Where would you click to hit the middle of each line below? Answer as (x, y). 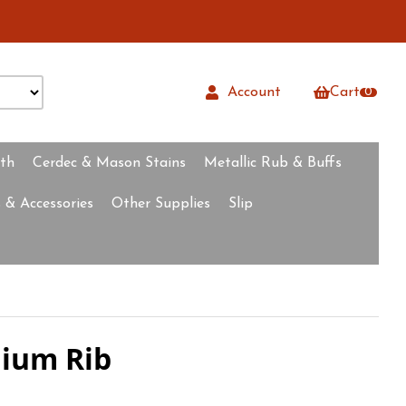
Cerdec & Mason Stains (109, 163)
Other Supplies (161, 204)
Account (250, 92)
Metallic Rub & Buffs (273, 163)
